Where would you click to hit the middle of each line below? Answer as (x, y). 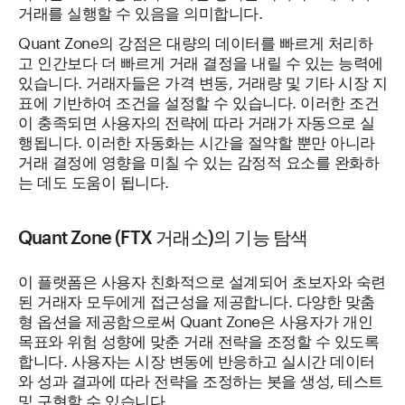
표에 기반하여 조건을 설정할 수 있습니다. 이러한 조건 (198, 100)
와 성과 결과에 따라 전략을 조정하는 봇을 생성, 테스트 (201, 379)
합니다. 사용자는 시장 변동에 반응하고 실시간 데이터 (197, 359)
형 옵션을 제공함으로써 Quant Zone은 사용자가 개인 (195, 319)
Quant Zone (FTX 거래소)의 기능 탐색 (163, 237)
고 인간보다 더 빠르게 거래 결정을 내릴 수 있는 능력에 (201, 61)
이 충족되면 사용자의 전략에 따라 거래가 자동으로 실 (197, 120)
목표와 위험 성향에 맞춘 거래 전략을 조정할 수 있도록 (198, 339)
